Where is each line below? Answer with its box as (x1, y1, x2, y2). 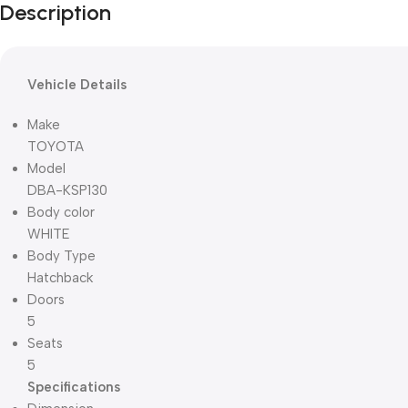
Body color (27, 204, 95, 221)
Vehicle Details (27, 76, 127, 94)
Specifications (27, 379, 120, 396)
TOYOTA (27, 138, 84, 156)
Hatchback (27, 270, 93, 287)
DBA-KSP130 (27, 182, 107, 199)
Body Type (27, 248, 96, 265)
